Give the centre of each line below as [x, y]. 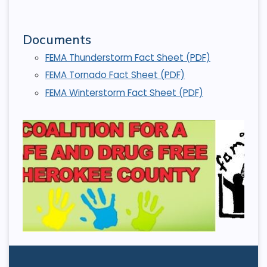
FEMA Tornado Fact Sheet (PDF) [115, 75]
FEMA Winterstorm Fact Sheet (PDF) [124, 92]
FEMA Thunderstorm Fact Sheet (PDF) [128, 57]
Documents [57, 39]
